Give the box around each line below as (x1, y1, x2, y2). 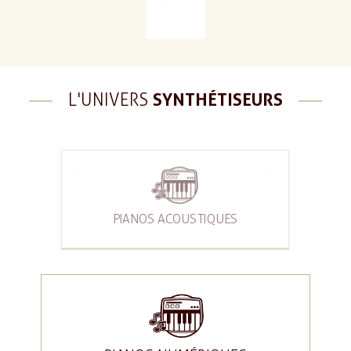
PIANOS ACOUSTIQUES (113, 211, 238, 226)
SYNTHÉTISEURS (153, 89, 283, 110)
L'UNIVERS (68, 89, 153, 110)
